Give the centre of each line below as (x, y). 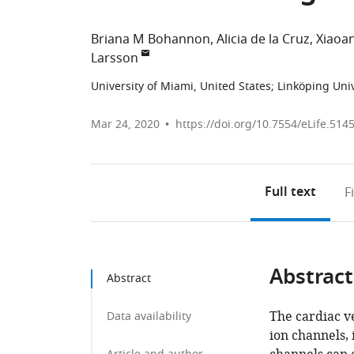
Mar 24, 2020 (125, 124)
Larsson (115, 58)
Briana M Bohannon (151, 40)
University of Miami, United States (181, 87)
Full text (291, 193)
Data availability (149, 316)
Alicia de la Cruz (263, 40)
